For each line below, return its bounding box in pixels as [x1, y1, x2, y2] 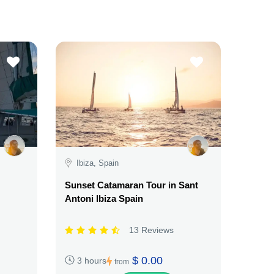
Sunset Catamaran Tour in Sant [64, 179, 198, 190]
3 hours [76, 255, 106, 265]
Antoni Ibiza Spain [64, 193, 143, 204]
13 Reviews [128, 224, 174, 235]
